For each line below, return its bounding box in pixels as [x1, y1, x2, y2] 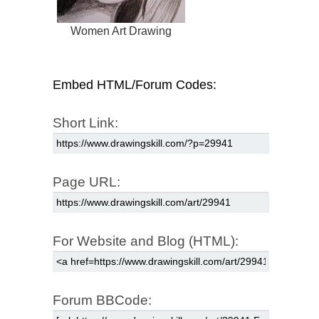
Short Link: [53, 115, 118, 130]
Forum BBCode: [53, 292, 152, 308]
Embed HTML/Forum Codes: [53, 77, 216, 92]
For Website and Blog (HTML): [53, 233, 239, 249]
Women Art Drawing [70, 24, 172, 37]
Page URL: [53, 174, 120, 189]
